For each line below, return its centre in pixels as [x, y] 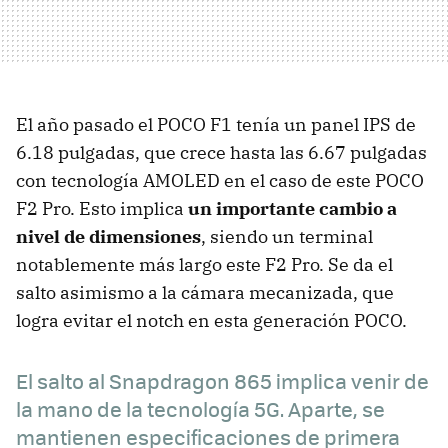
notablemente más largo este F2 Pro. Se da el [204, 265]
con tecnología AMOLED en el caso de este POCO [220, 181]
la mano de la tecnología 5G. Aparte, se [200, 409]
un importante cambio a [292, 209]
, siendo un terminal [287, 237]
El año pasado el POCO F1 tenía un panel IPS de [216, 125]
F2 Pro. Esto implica [102, 209]
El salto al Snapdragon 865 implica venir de [222, 381]
